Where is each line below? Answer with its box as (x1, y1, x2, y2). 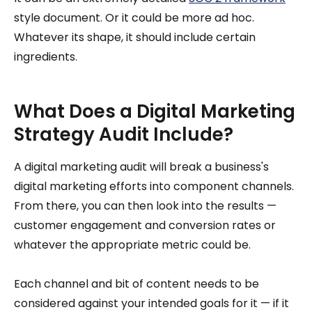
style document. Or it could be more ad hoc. (14, 10, 254, 26)
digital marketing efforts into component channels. (14, 178, 294, 195)
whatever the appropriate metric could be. (14, 237, 251, 253)
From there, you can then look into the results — (14, 198, 276, 214)
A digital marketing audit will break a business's (14, 159, 269, 175)
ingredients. (14, 49, 77, 65)
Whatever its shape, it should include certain (14, 29, 256, 46)
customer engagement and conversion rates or (14, 217, 276, 234)
